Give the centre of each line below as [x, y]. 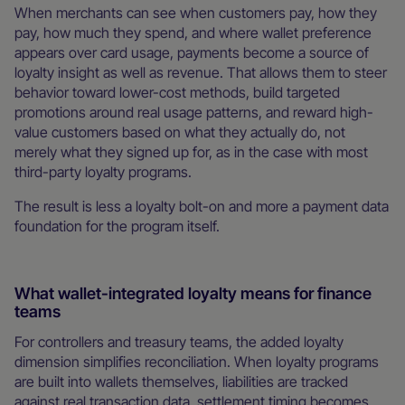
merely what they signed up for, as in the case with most [191, 151]
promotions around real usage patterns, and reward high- [194, 112]
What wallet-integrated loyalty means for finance [193, 293]
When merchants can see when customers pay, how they [196, 12]
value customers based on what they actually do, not [180, 132]
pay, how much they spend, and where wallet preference [193, 32]
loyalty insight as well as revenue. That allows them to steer [201, 72]
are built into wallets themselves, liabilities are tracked [181, 381]
